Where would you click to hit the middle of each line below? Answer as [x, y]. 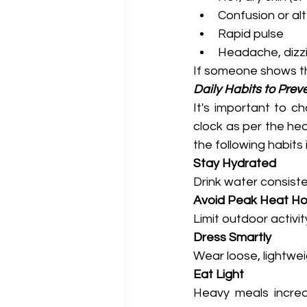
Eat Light [219, 274]
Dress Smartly [232, 237]
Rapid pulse [251, 34]
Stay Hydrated [235, 163]
